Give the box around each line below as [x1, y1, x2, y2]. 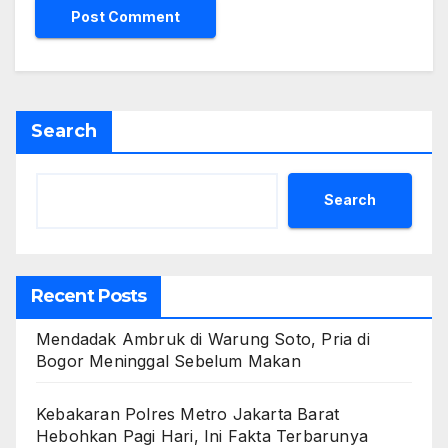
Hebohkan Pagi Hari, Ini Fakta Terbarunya [36, 425, 369, 446]
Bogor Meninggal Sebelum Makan [36, 350, 301, 371]
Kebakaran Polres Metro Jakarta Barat [36, 403, 340, 424]
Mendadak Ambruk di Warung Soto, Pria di [36, 328, 370, 349]
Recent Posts [31, 284, 147, 307]
